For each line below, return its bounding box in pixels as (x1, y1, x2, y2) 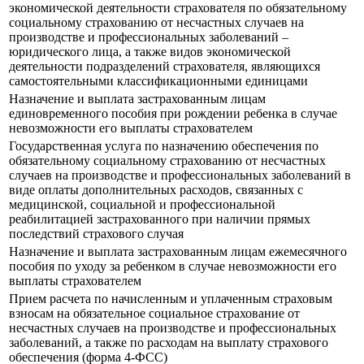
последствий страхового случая (9, 227, 184, 241)
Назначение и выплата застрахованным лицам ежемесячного (9, 245, 347, 259)
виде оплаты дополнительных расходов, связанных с (9, 183, 303, 197)
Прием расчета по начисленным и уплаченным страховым (9, 292, 332, 306)
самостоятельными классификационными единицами (9, 74, 308, 89)
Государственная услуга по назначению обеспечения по (9, 139, 318, 154)
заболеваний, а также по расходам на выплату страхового (9, 336, 328, 350)
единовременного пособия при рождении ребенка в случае (9, 106, 337, 121)
